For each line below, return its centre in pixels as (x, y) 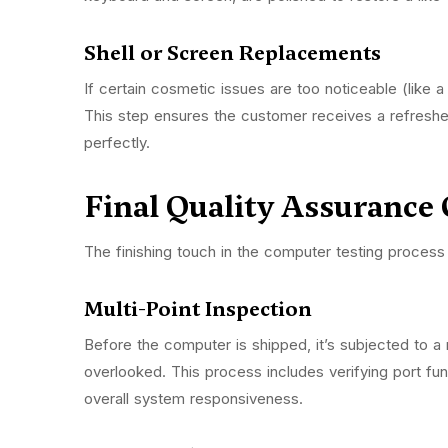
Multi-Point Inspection (200, 309)
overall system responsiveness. (196, 399)
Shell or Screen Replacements (235, 53)
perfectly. (119, 143)
